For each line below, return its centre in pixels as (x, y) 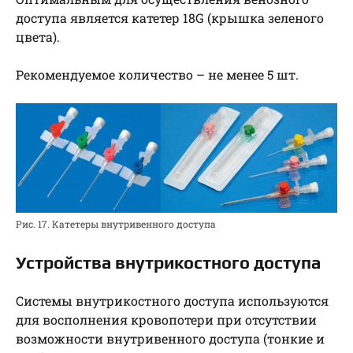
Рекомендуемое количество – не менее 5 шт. (157, 74)
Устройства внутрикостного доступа (168, 263)
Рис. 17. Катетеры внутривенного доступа (116, 224)
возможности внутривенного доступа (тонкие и (170, 339)
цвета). (38, 36)
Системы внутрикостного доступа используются (172, 301)
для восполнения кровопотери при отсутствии (166, 320)
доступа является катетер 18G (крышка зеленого (170, 17)
